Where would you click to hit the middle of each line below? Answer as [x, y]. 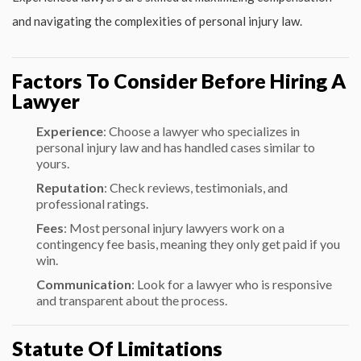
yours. [53, 163]
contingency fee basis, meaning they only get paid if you [188, 243]
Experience [70, 131]
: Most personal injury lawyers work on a [174, 227]
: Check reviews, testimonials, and [196, 187]
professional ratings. [92, 203]
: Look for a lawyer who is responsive [232, 284]
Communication [84, 284]
